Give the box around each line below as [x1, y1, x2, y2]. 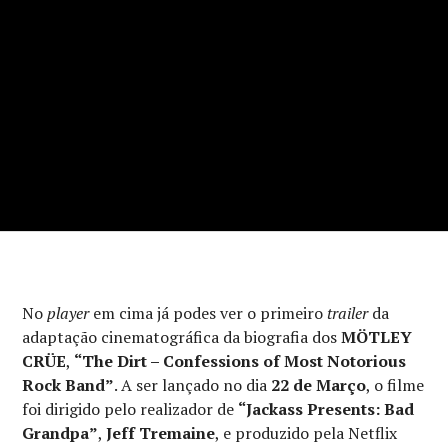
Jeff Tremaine [106, 421, 216, 444]
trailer [327, 301, 369, 324]
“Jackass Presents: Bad [238, 397, 415, 420]
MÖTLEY [341, 325, 413, 348]
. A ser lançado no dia [114, 373, 272, 396]
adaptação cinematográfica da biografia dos [22, 325, 342, 348]
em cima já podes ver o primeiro [89, 301, 328, 324]
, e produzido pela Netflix [215, 421, 398, 444]
